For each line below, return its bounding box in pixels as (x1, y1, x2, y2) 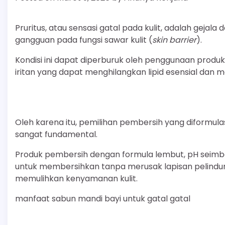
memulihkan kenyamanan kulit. (15, 172, 138, 184)
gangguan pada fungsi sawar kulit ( (15, 34, 152, 46)
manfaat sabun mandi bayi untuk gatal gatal (15, 192, 190, 204)
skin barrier (152, 34, 196, 46)
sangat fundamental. (15, 128, 97, 140)
